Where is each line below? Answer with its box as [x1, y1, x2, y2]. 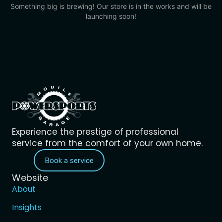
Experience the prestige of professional [12, 125, 178, 138]
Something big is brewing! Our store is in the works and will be [10, 1, 212, 10]
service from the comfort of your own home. [12, 137, 203, 149]
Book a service [44, 156, 94, 165]
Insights [12, 202, 42, 214]
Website [12, 171, 48, 184]
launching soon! [86, 11, 136, 20]
